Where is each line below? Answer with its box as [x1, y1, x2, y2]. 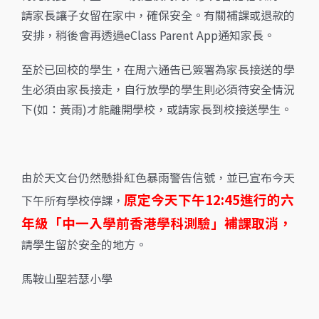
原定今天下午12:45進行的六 [124, 189, 294, 209]
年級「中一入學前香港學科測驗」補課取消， [21, 212, 292, 232]
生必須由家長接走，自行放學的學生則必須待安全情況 [21, 80, 295, 98]
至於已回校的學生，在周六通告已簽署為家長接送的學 [21, 60, 295, 78]
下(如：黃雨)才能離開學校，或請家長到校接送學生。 [21, 100, 292, 117]
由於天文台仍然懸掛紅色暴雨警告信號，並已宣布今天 [21, 168, 295, 186]
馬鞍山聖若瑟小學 [21, 269, 113, 287]
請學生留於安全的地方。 [21, 235, 147, 253]
